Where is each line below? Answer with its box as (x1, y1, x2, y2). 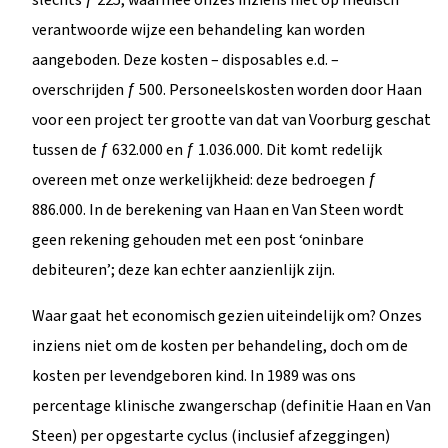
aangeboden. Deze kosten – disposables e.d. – (32, 48, 339, 71)
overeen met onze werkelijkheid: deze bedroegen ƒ (32, 168, 380, 191)
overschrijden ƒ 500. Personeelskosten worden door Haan (32, 78, 422, 101)
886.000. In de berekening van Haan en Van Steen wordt (32, 198, 404, 221)
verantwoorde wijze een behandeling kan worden (32, 18, 365, 41)
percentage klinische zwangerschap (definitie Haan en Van (32, 394, 431, 417)
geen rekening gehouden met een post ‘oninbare (32, 228, 364, 251)
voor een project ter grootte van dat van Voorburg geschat (32, 108, 431, 131)
